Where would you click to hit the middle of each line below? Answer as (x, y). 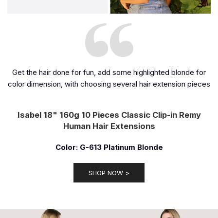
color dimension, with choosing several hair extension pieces (109, 84)
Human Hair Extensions (109, 126)
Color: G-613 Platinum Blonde (109, 147)
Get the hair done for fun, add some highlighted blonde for (109, 72)
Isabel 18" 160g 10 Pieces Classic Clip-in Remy (109, 115)
